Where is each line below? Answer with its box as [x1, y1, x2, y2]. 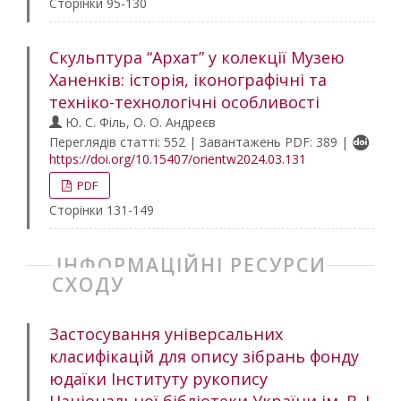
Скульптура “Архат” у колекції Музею [49, 47, 345, 68]
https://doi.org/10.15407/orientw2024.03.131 [49, 150, 306, 167]
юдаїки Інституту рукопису [49, 368, 268, 389]
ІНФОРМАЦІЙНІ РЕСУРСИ [56, 252, 327, 277]
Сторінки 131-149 [49, 201, 154, 218]
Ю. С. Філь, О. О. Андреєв [62, 114, 216, 131]
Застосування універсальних [49, 323, 283, 345]
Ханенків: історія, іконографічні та [49, 69, 327, 90]
